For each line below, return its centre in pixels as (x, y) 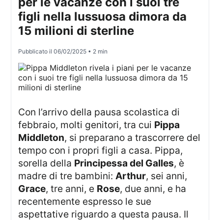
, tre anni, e (71, 189)
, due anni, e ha (153, 189)
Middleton (41, 138)
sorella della (46, 163)
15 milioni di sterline (76, 31)
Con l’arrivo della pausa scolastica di (22, 112)
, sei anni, (167, 176)
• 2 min (97, 52)
